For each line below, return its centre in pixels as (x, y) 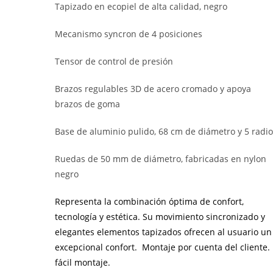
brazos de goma (88, 104)
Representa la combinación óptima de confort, (150, 201)
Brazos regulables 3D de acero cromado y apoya (153, 88)
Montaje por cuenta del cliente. (206, 247)
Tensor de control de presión (114, 61)
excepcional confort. (99, 247)
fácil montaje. (83, 262)
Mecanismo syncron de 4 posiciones (129, 34)
